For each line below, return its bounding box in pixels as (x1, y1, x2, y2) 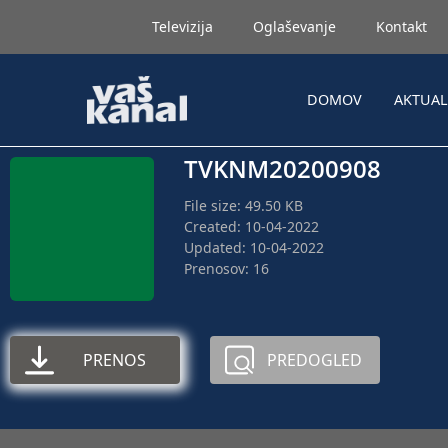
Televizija (152, 17, 213, 36)
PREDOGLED (266, 349, 362, 371)
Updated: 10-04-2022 (184, 238, 324, 257)
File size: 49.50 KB (184, 196, 303, 215)
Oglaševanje (253, 17, 336, 36)
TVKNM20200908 (184, 152, 381, 185)
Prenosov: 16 (184, 259, 269, 278)
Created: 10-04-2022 (184, 217, 319, 236)
